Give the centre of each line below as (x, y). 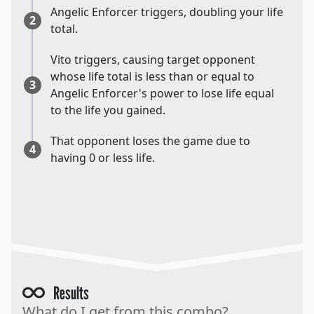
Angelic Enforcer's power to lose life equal (162, 94)
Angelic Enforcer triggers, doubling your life (167, 12)
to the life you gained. (108, 110)
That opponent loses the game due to (150, 141)
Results (67, 293)
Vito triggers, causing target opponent (153, 60)
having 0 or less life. (103, 158)
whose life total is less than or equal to (152, 77)
